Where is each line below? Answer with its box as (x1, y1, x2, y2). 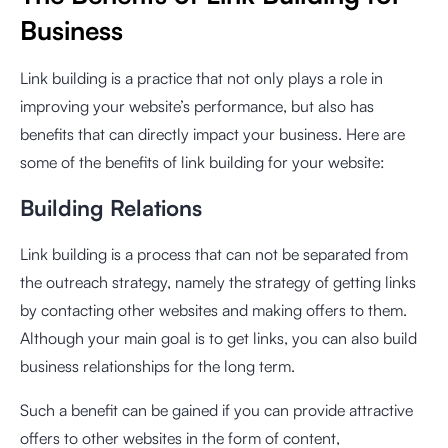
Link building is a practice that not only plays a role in (20, 68, 383, 88)
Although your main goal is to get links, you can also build (20, 328, 417, 348)
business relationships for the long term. (20, 356, 295, 376)
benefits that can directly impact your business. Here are (20, 124, 405, 144)
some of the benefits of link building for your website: (20, 152, 385, 172)
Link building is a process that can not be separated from (20, 244, 408, 264)
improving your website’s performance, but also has (20, 96, 374, 116)
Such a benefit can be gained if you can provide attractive (20, 400, 413, 420)
